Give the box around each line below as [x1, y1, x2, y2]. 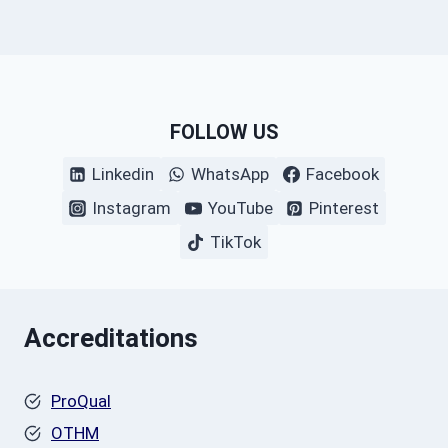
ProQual [51, 391, 111, 411]
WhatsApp [191, 163, 269, 184]
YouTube [207, 197, 273, 218]
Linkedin [92, 163, 155, 184]
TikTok [210, 231, 261, 252]
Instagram [91, 197, 171, 218]
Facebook [305, 163, 379, 184]
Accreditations [24, 323, 198, 353]
